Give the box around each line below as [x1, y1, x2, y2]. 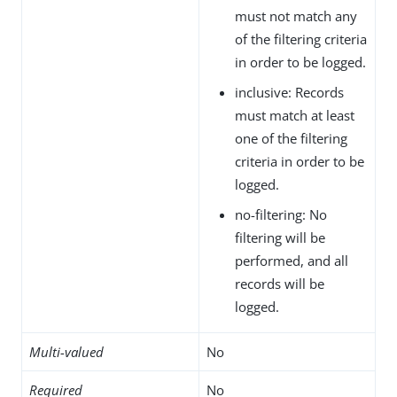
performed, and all [235, 251, 348, 269]
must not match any [235, 6, 357, 25]
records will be [235, 274, 324, 292]
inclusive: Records [235, 82, 344, 101]
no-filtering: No [235, 205, 327, 223]
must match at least [235, 105, 354, 124]
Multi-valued [29, 342, 104, 361]
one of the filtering [235, 128, 347, 147]
